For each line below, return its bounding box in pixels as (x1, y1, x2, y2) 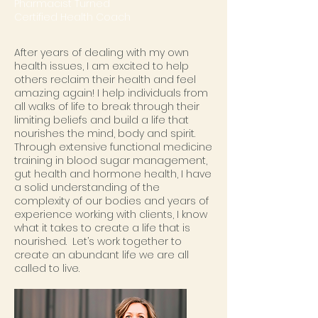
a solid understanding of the (14, 180, 160, 194)
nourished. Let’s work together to (14, 234, 182, 248)
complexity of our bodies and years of (14, 194, 209, 208)
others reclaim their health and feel (14, 72, 196, 87)
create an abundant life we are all (14, 248, 189, 262)
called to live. (14, 261, 79, 275)
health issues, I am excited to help (14, 59, 189, 73)
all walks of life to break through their (14, 99, 199, 114)
